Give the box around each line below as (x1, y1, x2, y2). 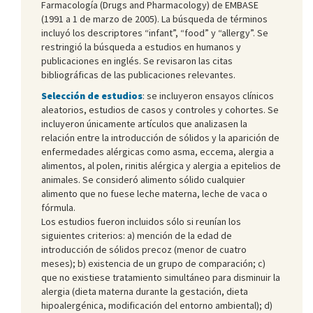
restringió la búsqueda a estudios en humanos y (41, 40, 241, 53)
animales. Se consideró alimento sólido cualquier (41, 173, 245, 186)
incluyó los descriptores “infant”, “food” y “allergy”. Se (41, 26, 268, 39)
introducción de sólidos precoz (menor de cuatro (41, 242, 247, 256)
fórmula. (41, 201, 75, 214)
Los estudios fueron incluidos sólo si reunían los (41, 214, 241, 228)
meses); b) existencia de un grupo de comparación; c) (41, 256, 265, 270)
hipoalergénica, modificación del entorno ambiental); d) (41, 298, 272, 312)
